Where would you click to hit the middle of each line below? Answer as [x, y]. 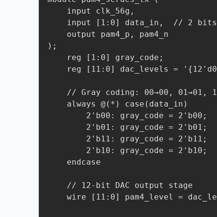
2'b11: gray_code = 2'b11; [67, 139]
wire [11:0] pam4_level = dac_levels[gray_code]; [57, 197]
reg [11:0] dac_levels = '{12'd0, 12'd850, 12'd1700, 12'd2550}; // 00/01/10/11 [57, 69]
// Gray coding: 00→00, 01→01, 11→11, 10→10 [57, 92]
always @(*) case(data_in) [57, 104]
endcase [57, 162]
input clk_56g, [57, 11]
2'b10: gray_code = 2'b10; [67, 150]
